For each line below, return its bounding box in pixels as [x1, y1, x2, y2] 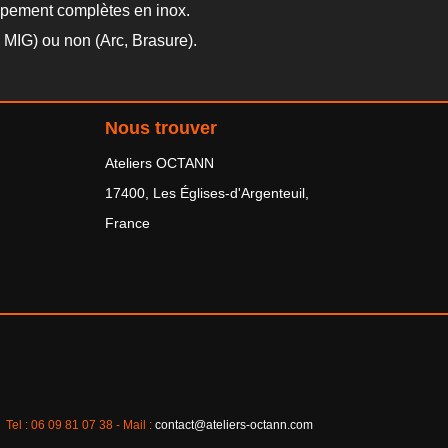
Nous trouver [105, 118, 217, 138]
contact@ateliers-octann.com [155, 418, 313, 432]
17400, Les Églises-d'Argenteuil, [105, 185, 309, 201]
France [105, 215, 150, 231]
